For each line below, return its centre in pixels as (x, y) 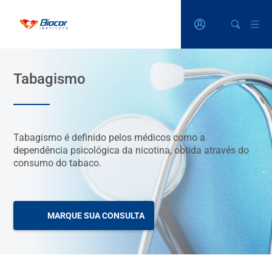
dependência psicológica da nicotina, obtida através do (131, 150)
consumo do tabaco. (58, 163)
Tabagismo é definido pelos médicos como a (110, 138)
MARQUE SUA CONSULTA (96, 216)
